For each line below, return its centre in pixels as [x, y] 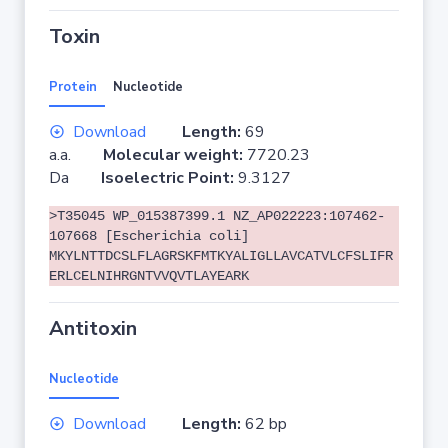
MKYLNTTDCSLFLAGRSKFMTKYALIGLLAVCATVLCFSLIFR [221, 256]
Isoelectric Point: [169, 178]
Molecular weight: [175, 155]
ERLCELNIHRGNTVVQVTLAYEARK [149, 276]
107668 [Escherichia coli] [149, 236]
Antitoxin [93, 328]
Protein [73, 87]
